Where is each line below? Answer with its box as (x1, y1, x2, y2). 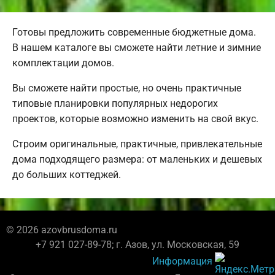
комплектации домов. (12, 57, 114, 69)
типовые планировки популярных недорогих (12, 98, 218, 110)
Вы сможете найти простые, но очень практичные (12, 82, 241, 95)
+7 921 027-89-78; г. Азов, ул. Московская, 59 (36, 239, 239, 251)
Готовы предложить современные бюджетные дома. (12, 26, 256, 39)
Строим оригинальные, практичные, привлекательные (12, 138, 262, 150)
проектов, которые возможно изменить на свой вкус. (12, 113, 258, 125)
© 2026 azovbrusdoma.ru (6, 224, 117, 236)
